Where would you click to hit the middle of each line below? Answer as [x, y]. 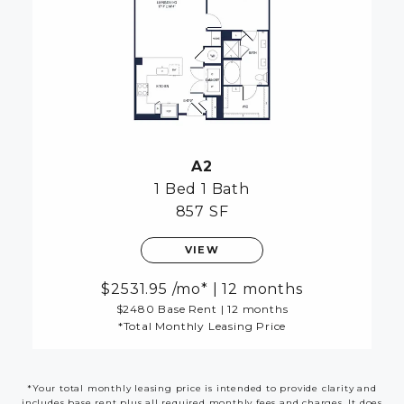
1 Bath [225, 189]
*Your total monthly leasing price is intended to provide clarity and [202, 389]
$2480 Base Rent [166, 309]
